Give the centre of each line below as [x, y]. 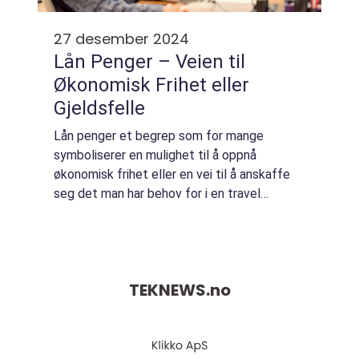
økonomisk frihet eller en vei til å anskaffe [172, 174]
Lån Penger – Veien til [149, 62]
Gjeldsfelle [99, 108]
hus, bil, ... [79, 232]
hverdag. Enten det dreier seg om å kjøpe [169, 213]
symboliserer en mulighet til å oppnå [155, 155]
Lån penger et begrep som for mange [159, 136]
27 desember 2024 [121, 39]
